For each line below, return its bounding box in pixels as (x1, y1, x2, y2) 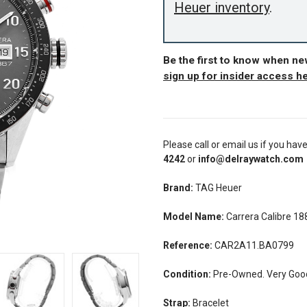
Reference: (163, 239, 212, 251)
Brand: (163, 182, 193, 193)
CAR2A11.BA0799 (212, 239, 294, 251)
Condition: (163, 268, 211, 280)
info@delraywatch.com (196, 153, 304, 164)
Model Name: (163, 210, 224, 222)
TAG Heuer (193, 182, 242, 193)
